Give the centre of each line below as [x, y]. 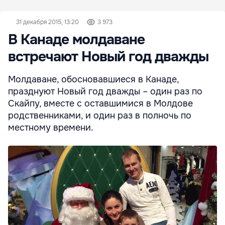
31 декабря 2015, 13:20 [47, 22]
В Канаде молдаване [76, 39]
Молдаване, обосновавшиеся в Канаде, [93, 79]
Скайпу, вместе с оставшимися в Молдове [100, 103]
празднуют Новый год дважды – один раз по [105, 91]
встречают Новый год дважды [108, 57]
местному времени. [51, 127]
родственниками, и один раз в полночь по [100, 115]
